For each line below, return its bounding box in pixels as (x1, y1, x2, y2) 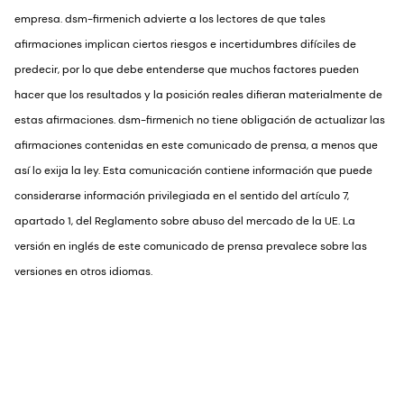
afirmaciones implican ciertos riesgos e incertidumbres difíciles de (14, 36, 356, 51)
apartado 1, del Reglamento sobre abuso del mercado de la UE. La (14, 213, 355, 228)
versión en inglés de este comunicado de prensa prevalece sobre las (14, 238, 367, 253)
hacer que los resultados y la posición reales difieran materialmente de (14, 87, 382, 102)
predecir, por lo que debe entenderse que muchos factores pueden (14, 61, 359, 77)
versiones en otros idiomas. (14, 263, 152, 279)
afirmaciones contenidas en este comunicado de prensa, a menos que (14, 137, 378, 152)
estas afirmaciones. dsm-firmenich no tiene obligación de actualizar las (14, 112, 385, 127)
